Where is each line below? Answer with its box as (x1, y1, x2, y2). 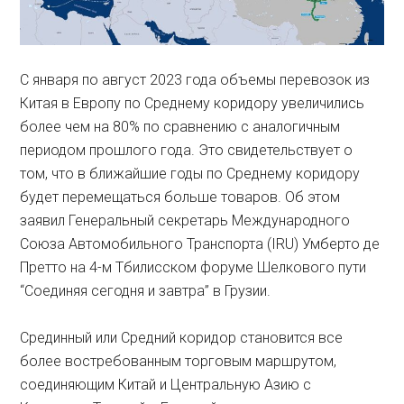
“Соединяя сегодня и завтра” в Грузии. (20, 282, 271, 300)
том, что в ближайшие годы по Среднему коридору (20, 165, 361, 183)
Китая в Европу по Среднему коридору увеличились (20, 95, 365, 113)
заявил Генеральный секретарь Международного (20, 212, 351, 230)
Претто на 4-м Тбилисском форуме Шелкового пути (20, 259, 367, 277)
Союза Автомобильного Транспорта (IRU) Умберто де (20, 235, 381, 253)
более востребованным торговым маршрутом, (20, 353, 337, 371)
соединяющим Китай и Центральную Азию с (20, 376, 312, 394)
